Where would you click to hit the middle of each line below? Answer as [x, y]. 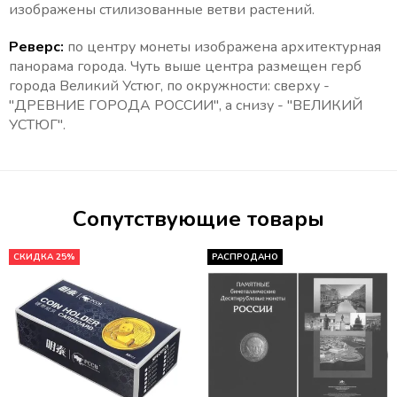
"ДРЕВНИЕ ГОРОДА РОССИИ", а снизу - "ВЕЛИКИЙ [186, 106]
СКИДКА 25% [44, 257]
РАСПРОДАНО [245, 257]
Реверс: [38, 47]
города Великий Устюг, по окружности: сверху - [169, 86]
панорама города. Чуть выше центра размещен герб [185, 67]
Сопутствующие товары [198, 219]
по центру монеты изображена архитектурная [224, 47]
